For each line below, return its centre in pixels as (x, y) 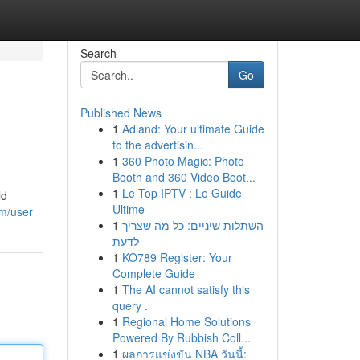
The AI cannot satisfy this (186, 289)
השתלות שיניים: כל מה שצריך (192, 225)
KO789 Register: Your (177, 257)
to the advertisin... (157, 145)
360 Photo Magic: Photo (183, 161)
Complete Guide (153, 273)
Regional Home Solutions (186, 321)
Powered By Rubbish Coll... (181, 337)
